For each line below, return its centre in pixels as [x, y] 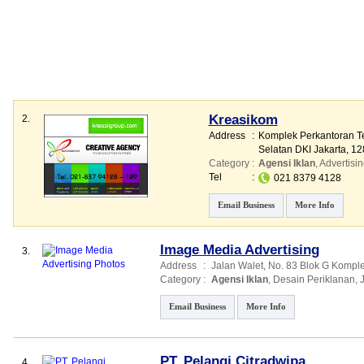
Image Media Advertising [239, 250]
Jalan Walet [237, 266]
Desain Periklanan [314, 279]
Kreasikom [243, 120]
